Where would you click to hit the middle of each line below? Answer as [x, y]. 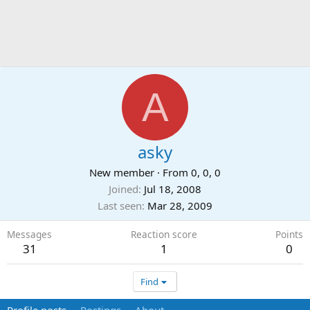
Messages [29, 234]
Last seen [120, 206]
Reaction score [164, 234]
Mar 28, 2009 [180, 206]
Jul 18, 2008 [173, 189]
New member [122, 172]
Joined [124, 189]
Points [289, 234]
